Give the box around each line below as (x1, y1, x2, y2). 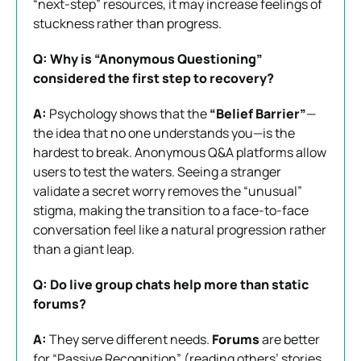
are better (259, 330, 320, 348)
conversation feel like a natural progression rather (33, 220, 326, 239)
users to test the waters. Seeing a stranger (33, 162, 281, 180)
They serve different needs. (47, 330, 212, 348)
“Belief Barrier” (210, 104, 306, 122)
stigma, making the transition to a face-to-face (33, 201, 309, 219)
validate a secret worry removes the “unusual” (33, 181, 302, 200)
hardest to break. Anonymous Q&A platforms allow (33, 143, 326, 161)
